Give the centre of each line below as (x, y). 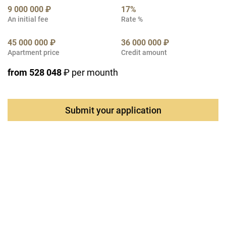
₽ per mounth (90, 72)
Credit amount (144, 52)
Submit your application (113, 110)
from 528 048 (35, 72)
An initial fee (28, 19)
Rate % (132, 19)
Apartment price (34, 52)
